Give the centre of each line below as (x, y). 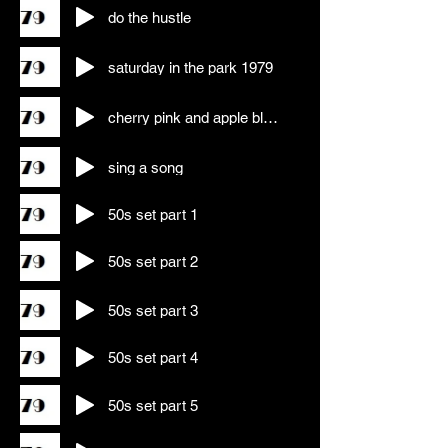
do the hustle (149, 17)
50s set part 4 (153, 357)
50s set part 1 (153, 214)
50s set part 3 (153, 310)
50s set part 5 (153, 405)
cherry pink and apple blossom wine (270, 117)
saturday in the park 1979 (190, 67)
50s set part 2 (153, 261)
